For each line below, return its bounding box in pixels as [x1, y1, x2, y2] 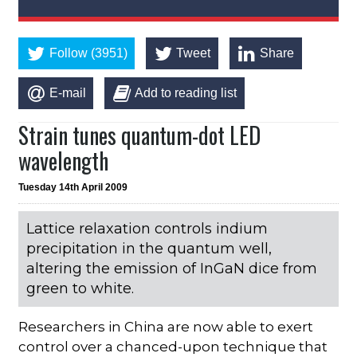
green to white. [26, 279, 135, 297]
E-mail [49, 85, 86, 100]
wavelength [18, 143, 109, 177]
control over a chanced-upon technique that [18, 338, 328, 355]
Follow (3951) [49, 46, 127, 61]
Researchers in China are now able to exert [18, 318, 314, 335]
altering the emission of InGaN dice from [26, 259, 318, 277]
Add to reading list [135, 85, 237, 100]
